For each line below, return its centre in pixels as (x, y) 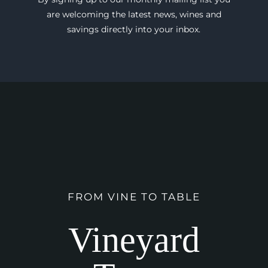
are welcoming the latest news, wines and (134, 14)
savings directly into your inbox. (134, 29)
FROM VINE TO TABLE (134, 197)
